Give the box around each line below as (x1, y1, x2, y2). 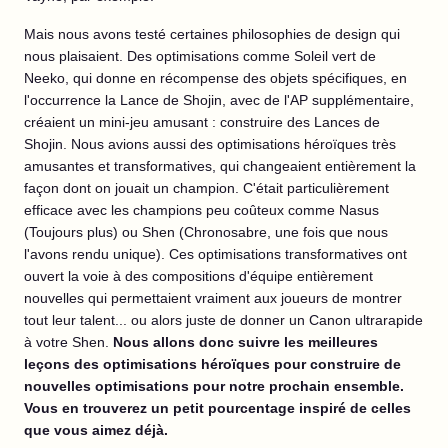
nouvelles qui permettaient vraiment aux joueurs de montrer (24, 289, 402, 306)
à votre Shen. (24, 333, 113, 350)
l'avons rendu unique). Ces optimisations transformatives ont (24, 245, 407, 262)
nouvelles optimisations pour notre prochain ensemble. (24, 377, 404, 394)
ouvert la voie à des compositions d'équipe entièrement (24, 267, 373, 284)
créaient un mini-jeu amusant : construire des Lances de (24, 113, 380, 130)
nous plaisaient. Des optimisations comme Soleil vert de (24, 47, 376, 64)
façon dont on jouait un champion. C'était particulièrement (24, 179, 389, 196)
